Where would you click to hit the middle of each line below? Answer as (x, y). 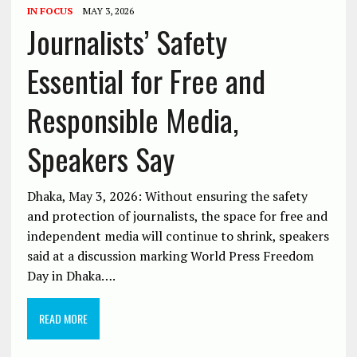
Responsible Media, (132, 120)
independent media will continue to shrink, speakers (178, 236)
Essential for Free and (146, 81)
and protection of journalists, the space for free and (177, 216)
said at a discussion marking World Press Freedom (170, 256)
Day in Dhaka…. (71, 276)
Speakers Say (100, 159)
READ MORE (63, 319)
